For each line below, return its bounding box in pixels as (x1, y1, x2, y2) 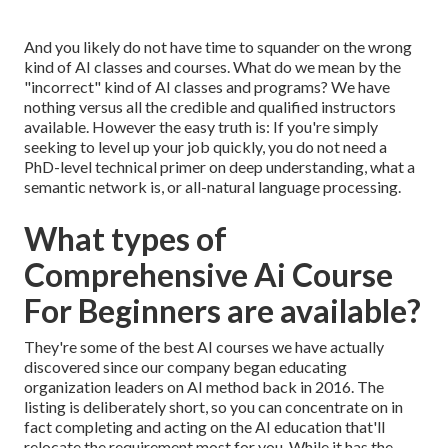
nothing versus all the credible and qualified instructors (24, 97, 396, 117)
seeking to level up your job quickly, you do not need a (24, 137, 387, 157)
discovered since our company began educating (24, 357, 347, 377)
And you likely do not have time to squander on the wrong (24, 37, 412, 57)
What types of (24, 219, 227, 259)
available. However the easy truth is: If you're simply (24, 117, 378, 137)
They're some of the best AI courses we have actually (24, 337, 384, 357)
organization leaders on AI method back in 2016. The (24, 377, 384, 397)
